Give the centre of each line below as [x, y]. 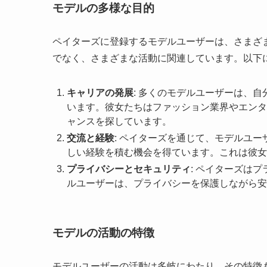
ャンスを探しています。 [119, 122]
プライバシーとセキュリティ [129, 169]
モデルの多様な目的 [103, 8]
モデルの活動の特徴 [103, 232]
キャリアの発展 [100, 93]
